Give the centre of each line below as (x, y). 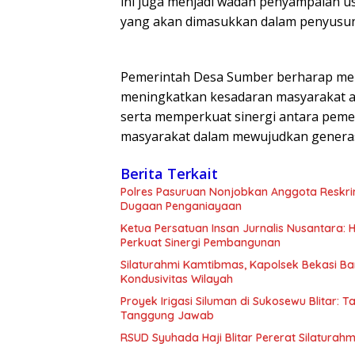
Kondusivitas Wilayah (177, 279)
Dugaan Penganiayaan (181, 206)
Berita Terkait (169, 174)
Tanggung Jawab (167, 316)
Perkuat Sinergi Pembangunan (200, 243)
